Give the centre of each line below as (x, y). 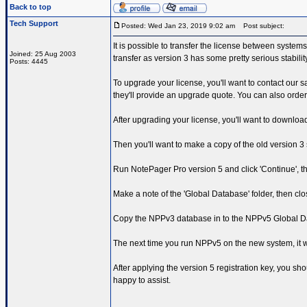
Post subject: (261, 26)
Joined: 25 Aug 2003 (43, 54)
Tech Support (34, 23)
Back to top (30, 7)
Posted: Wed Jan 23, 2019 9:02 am (178, 26)
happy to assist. (142, 280)
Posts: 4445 (29, 61)
